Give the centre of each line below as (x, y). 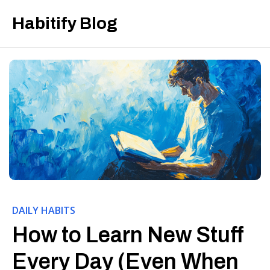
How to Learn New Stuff (128, 235)
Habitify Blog (65, 23)
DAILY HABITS (44, 210)
